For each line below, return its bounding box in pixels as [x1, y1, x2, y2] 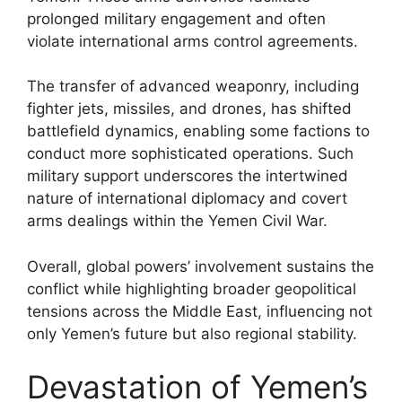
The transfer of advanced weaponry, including [27, 77, 359, 95]
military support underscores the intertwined [27, 167, 348, 185]
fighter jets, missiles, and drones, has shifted [27, 100, 352, 118]
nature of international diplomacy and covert [27, 189, 347, 207]
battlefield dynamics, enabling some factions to [27, 122, 370, 140]
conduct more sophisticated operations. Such [27, 144, 354, 162]
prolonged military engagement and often [27, 9, 326, 28]
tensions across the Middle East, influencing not [27, 301, 372, 320]
